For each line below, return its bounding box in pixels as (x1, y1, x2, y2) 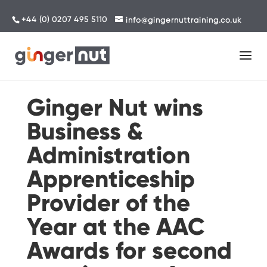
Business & (26, 117, 143, 146)
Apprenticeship (26, 164, 195, 194)
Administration (26, 141, 190, 170)
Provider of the (26, 188, 190, 218)
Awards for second (26, 236, 232, 265)
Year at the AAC (26, 212, 205, 241)
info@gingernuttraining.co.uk (126, 15, 242, 24)
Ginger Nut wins (26, 93, 203, 122)
